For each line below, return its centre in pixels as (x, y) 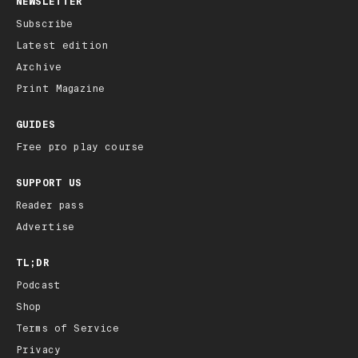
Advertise (46, 227)
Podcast (39, 285)
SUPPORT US (49, 183)
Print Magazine (61, 88)
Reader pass (50, 205)
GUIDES (36, 124)
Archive (39, 67)
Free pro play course (80, 147)
